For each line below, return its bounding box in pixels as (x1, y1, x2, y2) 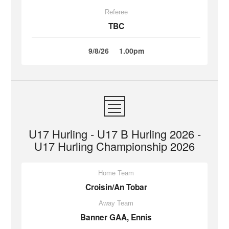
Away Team (99, 199, 133, 207)
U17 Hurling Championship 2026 (34, 138, 195, 154)
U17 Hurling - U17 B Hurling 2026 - (28, 125, 201, 142)
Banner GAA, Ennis (80, 211, 152, 223)
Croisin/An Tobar (85, 181, 147, 193)
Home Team (98, 169, 134, 177)
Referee (104, 8, 128, 16)
